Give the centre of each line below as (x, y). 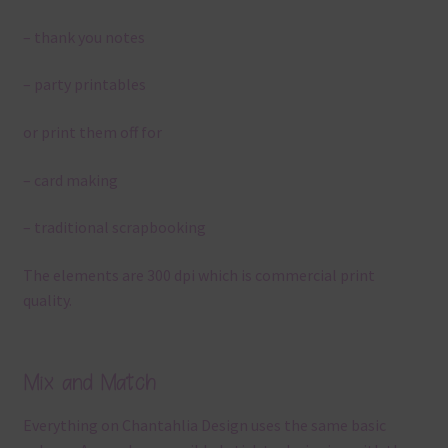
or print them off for (92, 131)
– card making (70, 179)
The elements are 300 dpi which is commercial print (198, 274)
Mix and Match (89, 382)
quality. (47, 299)
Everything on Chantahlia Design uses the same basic (204, 424)
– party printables (84, 84)
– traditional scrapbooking (114, 227)
